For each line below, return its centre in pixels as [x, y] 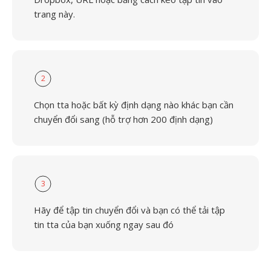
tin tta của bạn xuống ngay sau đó [104, 224]
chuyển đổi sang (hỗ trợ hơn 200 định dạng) [123, 119]
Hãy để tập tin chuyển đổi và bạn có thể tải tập [129, 210]
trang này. [54, 14]
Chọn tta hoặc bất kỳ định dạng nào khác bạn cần [134, 105]
